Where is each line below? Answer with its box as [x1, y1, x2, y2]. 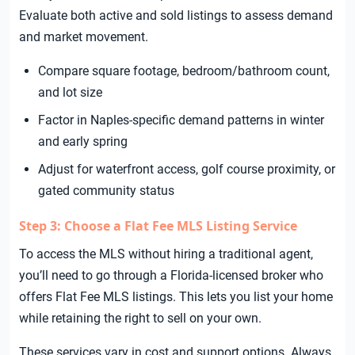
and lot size [38, 85, 102, 101]
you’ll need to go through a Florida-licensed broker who [19, 268, 323, 284]
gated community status [38, 183, 174, 199]
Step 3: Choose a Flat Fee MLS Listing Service [19, 217, 297, 235]
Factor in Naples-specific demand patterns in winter [38, 113, 324, 128]
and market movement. [19, 29, 148, 45]
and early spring [38, 134, 128, 150]
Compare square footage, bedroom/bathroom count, [38, 63, 330, 79]
